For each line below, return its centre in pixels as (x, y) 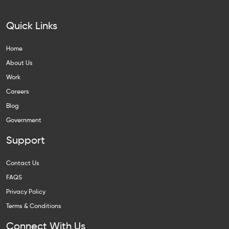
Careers (18, 92)
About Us (19, 63)
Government (24, 120)
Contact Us (23, 163)
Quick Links (32, 26)
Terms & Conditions (34, 206)
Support (26, 141)
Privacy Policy (26, 192)
